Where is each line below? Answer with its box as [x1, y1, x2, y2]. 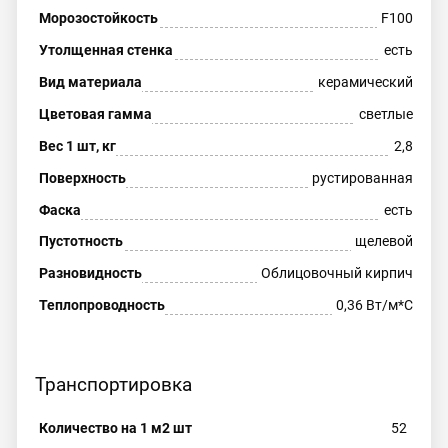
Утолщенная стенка [38, 41, 173, 58]
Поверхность [38, 169, 126, 186]
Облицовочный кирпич [261, 265, 414, 282]
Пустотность [38, 233, 123, 250]
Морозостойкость [38, 9, 158, 26]
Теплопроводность [38, 297, 165, 314]
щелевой [355, 233, 414, 250]
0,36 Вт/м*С [336, 297, 414, 314]
